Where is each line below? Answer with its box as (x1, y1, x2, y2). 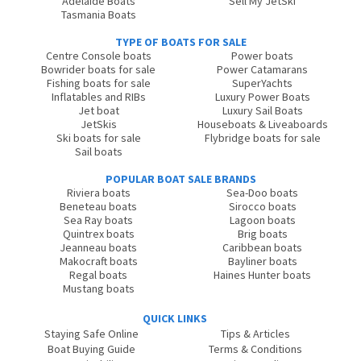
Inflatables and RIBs (51, 89, 146, 104)
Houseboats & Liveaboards (197, 117, 328, 131)
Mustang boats (62, 281, 135, 296)
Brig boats (237, 226, 288, 241)
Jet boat (77, 103, 119, 118)
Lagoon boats (229, 213, 296, 227)
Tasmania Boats (60, 7, 136, 22)
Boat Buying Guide (47, 342, 135, 356)
